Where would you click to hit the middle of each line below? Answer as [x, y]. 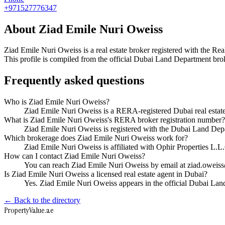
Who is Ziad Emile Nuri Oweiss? [57, 102]
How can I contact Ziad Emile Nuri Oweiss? [75, 156]
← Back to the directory [42, 200]
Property [17, 210]
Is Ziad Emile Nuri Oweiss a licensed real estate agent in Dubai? [106, 174]
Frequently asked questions [74, 81]
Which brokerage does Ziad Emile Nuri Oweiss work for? [96, 138]
